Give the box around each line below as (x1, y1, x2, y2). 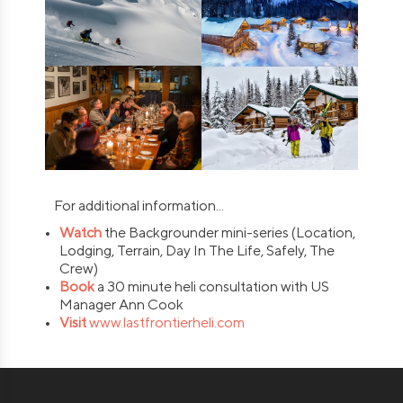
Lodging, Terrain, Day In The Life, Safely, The (59, 242, 336, 260)
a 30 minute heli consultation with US (97, 278, 330, 296)
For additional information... (45, 197, 224, 215)
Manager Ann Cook (59, 296, 184, 314)
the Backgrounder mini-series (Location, (104, 224, 356, 242)
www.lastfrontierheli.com (89, 314, 246, 332)
